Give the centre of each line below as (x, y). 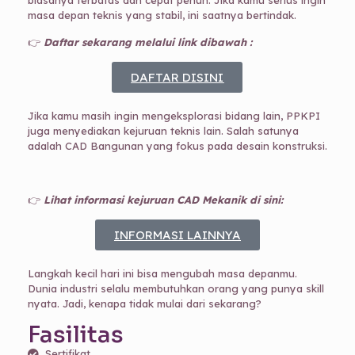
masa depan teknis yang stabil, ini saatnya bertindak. (162, 15)
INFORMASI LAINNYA (177, 235)
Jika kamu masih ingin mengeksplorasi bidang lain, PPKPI (174, 116)
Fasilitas (75, 335)
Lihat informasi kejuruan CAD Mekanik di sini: (166, 200)
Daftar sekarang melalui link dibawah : (147, 42)
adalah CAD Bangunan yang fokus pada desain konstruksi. (177, 146)
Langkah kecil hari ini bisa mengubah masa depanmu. (162, 274)
